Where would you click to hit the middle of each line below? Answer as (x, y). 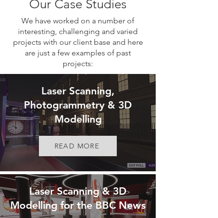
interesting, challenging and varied (78, 31)
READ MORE (77, 146)
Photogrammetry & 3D (78, 105)
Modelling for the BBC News (78, 205)
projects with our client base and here (78, 42)
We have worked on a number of (78, 21)
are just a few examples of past (78, 53)
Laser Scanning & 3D (78, 191)
